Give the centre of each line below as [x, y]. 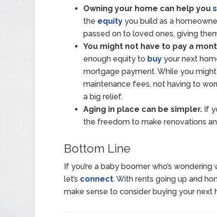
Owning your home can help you [148, 8]
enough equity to [115, 59]
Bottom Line [97, 148]
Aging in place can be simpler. [143, 109]
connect [97, 179]
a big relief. [103, 97]
